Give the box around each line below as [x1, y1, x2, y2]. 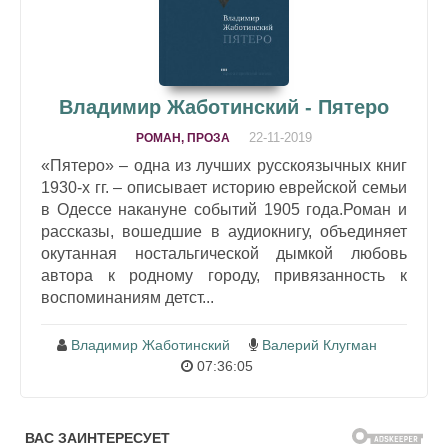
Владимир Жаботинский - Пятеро [59, 96, 389, 119]
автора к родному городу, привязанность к [41, 267, 407, 285]
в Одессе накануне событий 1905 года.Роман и [41, 201, 407, 219]
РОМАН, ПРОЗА [136, 131, 230, 146]
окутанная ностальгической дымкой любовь [41, 245, 407, 263]
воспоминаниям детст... [41, 289, 214, 307]
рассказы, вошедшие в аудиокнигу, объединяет [41, 223, 407, 241]
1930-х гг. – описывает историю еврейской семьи [41, 179, 407, 197]
